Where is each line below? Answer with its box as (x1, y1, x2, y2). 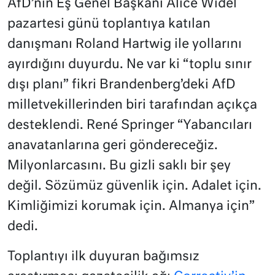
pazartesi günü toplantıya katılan (7, 18, 211, 31)
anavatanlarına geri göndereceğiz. (7, 139, 218, 153)
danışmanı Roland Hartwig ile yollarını (7, 38, 242, 52)
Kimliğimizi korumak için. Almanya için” (7, 200, 255, 214)
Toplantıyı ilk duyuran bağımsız (7, 250, 199, 264)
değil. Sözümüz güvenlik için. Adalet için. (7, 180, 261, 193)
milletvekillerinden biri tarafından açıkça (7, 99, 257, 112)
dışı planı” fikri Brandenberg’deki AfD (7, 79, 236, 92)
